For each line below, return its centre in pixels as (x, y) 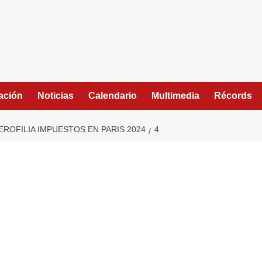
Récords (233, 96)
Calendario (113, 96)
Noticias (56, 96)
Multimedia (175, 96)
